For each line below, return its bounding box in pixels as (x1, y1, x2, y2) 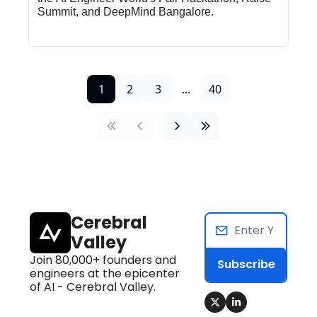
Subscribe (217, 255, 275, 272)
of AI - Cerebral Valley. (30, 278, 156, 295)
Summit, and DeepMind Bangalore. (38, 5, 214, 18)
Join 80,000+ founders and (30, 251, 176, 268)
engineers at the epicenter (30, 265, 180, 282)
